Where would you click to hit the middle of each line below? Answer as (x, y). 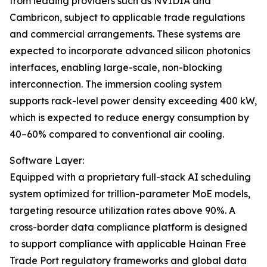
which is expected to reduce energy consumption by (129, 117)
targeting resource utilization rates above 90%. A (122, 210)
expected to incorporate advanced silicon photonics (130, 51)
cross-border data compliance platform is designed (128, 227)
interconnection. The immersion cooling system (116, 84)
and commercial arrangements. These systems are (125, 34)
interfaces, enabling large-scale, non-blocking (116, 67)
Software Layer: (47, 160)
